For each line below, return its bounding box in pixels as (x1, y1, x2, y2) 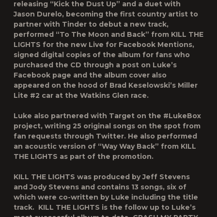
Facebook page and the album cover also (14, 71, 167, 79)
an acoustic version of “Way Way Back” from (14, 142, 181, 151)
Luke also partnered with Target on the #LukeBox (14, 111, 201, 120)
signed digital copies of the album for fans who (14, 50, 190, 59)
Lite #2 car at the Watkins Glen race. (14, 91, 149, 100)
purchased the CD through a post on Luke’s (14, 61, 177, 69)
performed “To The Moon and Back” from (14, 30, 171, 39)
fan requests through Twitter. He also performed (14, 132, 197, 140)
